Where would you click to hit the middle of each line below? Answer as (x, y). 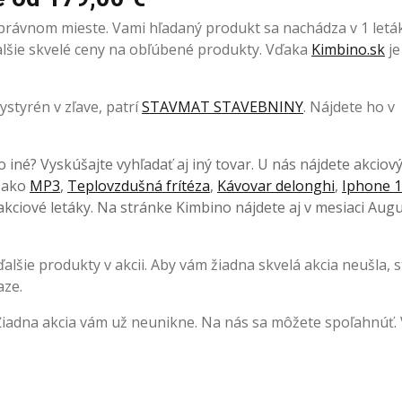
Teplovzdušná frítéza (139, 185)
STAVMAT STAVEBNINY (223, 106)
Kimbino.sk (348, 49)
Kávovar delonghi (276, 185)
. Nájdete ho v (349, 106)
